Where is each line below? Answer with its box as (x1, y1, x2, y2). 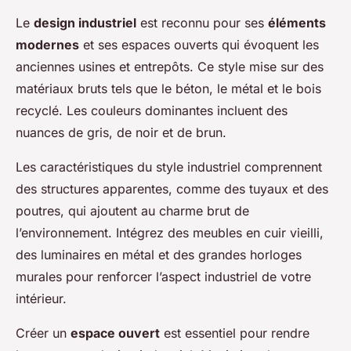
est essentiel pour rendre (160, 325, 309, 342)
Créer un (16, 325, 71, 342)
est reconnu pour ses (136, 15, 268, 31)
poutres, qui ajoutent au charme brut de (16, 203, 249, 219)
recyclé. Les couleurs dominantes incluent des (16, 103, 288, 119)
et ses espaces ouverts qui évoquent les (79, 37, 319, 53)
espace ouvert (71, 325, 160, 342)
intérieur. (16, 291, 67, 307)
